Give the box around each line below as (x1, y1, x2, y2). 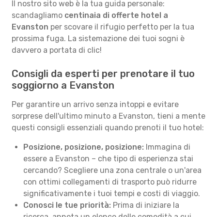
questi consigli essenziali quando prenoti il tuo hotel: (12, 123, 204, 132)
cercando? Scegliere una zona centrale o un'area (23, 166, 201, 175)
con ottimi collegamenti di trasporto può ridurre (23, 177, 197, 186)
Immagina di (144, 142, 190, 152)
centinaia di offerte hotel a (64, 11, 168, 20)
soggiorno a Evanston (12, 79, 114, 91)
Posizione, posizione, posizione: (23, 142, 144, 152)
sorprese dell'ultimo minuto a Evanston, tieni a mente (12, 111, 205, 121)
